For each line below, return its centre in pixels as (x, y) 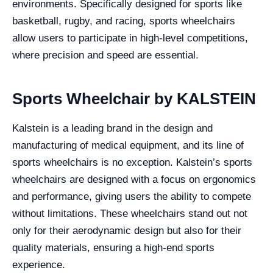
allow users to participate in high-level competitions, (130, 38)
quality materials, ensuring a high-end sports (113, 248)
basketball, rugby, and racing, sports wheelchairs (124, 21)
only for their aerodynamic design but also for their (127, 231)
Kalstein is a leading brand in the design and (112, 128)
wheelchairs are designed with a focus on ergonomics (134, 179)
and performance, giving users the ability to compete (132, 197)
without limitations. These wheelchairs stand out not (130, 214)
